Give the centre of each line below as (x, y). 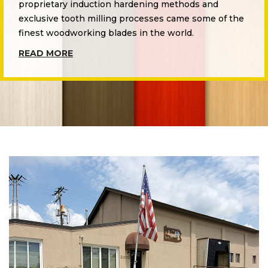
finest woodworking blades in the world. (106, 33)
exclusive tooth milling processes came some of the (131, 19)
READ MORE (46, 54)
